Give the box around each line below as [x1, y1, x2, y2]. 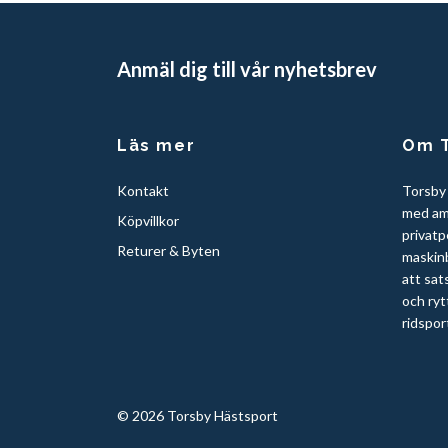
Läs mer [117, 135, 196, 155]
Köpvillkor [117, 211, 179, 229]
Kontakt [117, 181, 169, 199]
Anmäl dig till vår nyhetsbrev [117, 57, 377, 82]
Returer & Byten [117, 241, 220, 259]
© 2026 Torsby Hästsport [117, 406, 278, 424]
